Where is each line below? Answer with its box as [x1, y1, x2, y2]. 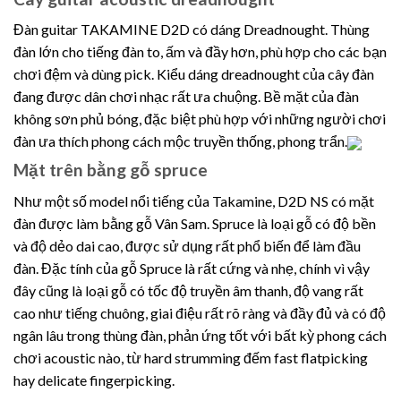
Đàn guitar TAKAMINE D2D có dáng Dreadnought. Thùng [13, 21, 370, 38]
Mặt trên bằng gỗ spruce [13, 159, 208, 181]
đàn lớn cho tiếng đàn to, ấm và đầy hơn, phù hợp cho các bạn [13, 43, 387, 61]
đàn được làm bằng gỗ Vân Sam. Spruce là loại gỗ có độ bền [13, 215, 376, 232]
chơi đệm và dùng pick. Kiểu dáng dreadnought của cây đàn [13, 65, 374, 83]
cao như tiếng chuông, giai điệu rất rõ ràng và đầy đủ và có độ [13, 304, 386, 321]
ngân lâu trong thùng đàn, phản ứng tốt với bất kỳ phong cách [13, 327, 387, 344]
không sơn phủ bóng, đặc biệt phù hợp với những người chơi [13, 110, 386, 128]
